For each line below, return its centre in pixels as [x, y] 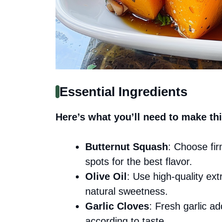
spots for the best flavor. [139, 161]
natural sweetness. [127, 191]
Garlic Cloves [117, 206]
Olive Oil [106, 176]
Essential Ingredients [123, 91]
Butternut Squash [127, 146]
